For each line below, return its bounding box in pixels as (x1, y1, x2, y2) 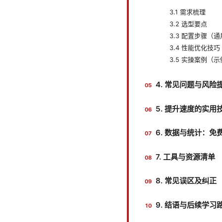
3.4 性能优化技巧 (169, 44, 220, 52)
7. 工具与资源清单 (156, 152, 215, 162)
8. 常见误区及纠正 (156, 176, 217, 186)
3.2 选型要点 (169, 20, 207, 28)
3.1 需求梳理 (169, 8, 206, 16)
